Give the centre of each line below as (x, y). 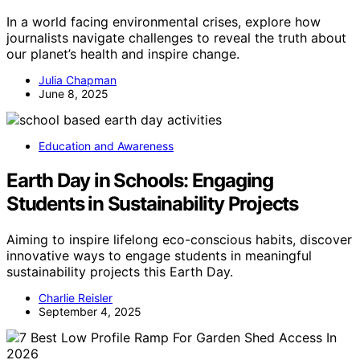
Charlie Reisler (76, 297)
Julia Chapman (78, 80)
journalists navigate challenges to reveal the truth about (176, 37)
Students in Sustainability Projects (152, 203)
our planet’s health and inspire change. (123, 53)
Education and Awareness (106, 145)
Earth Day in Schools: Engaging (140, 180)
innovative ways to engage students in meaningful (159, 255)
